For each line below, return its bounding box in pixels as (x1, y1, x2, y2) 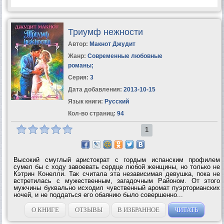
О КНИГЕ (31, 205, 59, 213)
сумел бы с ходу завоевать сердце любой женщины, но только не (13, 162, 220, 170)
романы (67, 61, 91, 69)
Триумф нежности (67, 26, 143, 37)
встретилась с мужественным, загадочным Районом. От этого (13, 176, 220, 184)
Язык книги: (67, 97, 103, 105)
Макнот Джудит (89, 40, 135, 47)
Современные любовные (87, 52, 162, 59)
